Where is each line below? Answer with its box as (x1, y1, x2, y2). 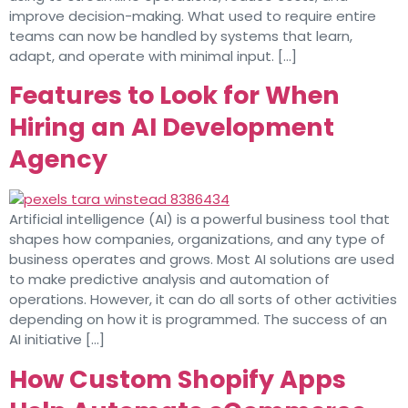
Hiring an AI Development (9, 110, 334, 145)
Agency (9, 142, 107, 177)
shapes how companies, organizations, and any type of (9, 229, 385, 250)
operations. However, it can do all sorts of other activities (9, 290, 397, 310)
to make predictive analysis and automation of (9, 270, 330, 290)
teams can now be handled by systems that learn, (9, 25, 352, 46)
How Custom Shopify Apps (9, 362, 346, 396)
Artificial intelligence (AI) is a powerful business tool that (9, 209, 390, 229)
